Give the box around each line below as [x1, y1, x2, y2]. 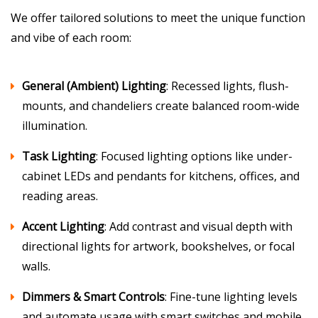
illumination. [22, 118, 87, 133]
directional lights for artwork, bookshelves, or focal [22, 238, 295, 254]
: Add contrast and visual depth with [104, 219, 292, 234]
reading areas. [22, 188, 98, 204]
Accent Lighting [22, 219, 104, 234]
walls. [22, 258, 50, 274]
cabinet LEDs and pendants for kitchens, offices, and [22, 168, 300, 184]
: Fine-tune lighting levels [165, 289, 297, 305]
